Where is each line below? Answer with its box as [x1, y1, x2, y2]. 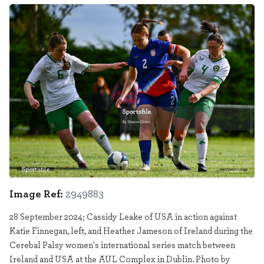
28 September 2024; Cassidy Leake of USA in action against [9, 210, 237, 223]
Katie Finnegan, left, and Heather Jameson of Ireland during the [9, 225, 253, 237]
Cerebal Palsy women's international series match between [9, 239, 235, 251]
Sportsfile [21, 164, 49, 174]
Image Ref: [9, 186, 63, 202]
